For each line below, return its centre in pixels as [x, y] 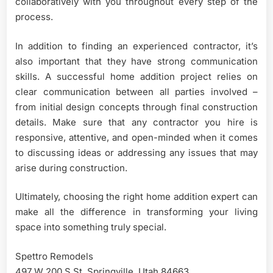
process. [34, 17]
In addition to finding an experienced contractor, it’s [136, 46]
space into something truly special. [91, 227]
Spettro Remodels [54, 256]
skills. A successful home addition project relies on [136, 76]
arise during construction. [71, 168]
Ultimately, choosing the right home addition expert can [136, 197]
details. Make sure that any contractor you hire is [136, 122]
